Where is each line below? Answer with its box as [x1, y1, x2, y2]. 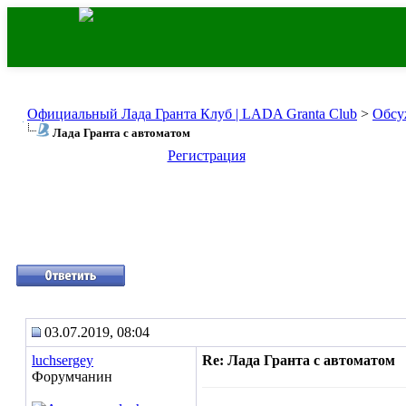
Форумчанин [32, 369, 112, 384]
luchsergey [32, 353, 93, 368]
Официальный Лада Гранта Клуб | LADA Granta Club [27, 106, 357, 121]
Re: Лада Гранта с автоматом [202, 353, 395, 368]
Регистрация [167, 148, 246, 163]
